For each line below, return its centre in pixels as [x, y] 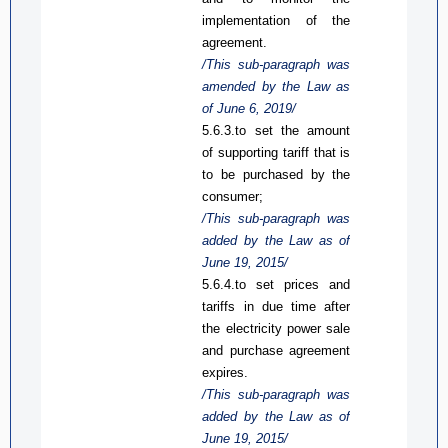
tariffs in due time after [276, 306]
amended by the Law [269, 86]
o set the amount [295, 130]
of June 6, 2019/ [249, 108]
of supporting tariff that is [276, 152]
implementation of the [276, 20]
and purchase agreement [276, 350]
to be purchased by [267, 174]
